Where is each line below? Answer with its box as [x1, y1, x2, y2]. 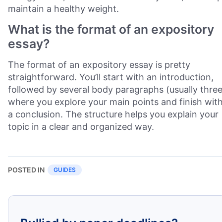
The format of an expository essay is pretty [8, 59, 190, 70]
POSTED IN [8, 166, 45, 174]
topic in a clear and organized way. [8, 121, 154, 132]
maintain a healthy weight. [8, 3, 119, 14]
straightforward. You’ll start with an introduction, [8, 72, 214, 82]
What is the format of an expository [8, 22, 214, 37]
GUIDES [54, 166, 76, 173]
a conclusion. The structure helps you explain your [8, 109, 219, 119]
